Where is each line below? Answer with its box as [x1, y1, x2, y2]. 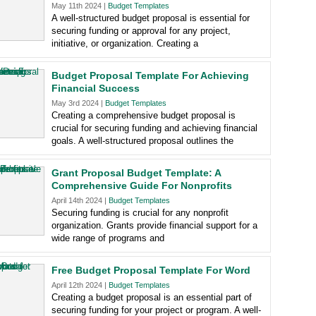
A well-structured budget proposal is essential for [51, 13, 250, 23]
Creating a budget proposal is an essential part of [51, 292, 252, 303]
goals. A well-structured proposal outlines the [51, 135, 233, 146]
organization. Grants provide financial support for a [51, 220, 257, 231]
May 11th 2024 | [51, 1, 108, 10]
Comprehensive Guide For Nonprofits [51, 180, 232, 191]
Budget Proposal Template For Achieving [51, 70, 249, 81]
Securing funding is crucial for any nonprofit [51, 207, 229, 218]
